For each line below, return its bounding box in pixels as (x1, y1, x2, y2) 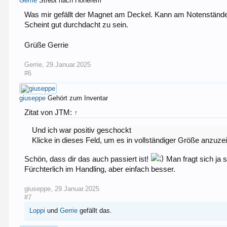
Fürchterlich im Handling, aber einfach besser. (24, 165, 176, 173)
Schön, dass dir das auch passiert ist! (24, 155, 151, 163)
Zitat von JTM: (24, 108, 74, 117)
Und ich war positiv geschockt (32, 126, 132, 135)
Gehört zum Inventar (48, 94, 108, 102)
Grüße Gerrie (24, 41, 69, 49)
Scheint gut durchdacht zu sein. (24, 20, 129, 29)
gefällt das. (78, 206, 112, 214)
